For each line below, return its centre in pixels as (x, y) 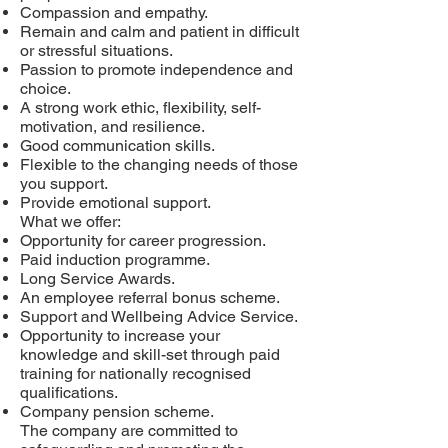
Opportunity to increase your (120, 335)
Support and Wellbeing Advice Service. (159, 316)
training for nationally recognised (135, 373)
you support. (64, 183)
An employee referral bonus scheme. (150, 297)
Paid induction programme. (115, 259)
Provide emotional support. (115, 202)
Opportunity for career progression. (143, 240)
